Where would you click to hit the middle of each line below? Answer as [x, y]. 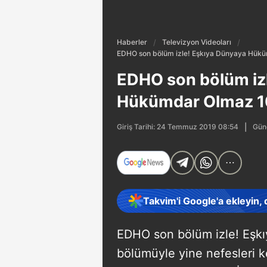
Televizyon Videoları [197, 42]
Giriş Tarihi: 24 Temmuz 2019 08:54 [178, 127]
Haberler [132, 42]
